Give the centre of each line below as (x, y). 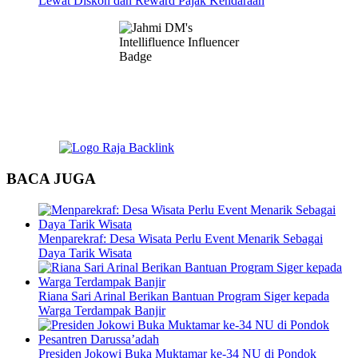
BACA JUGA (51, 179)
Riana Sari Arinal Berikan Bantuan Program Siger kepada (184, 296)
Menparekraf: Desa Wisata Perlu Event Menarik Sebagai (181, 238)
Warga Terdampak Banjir (102, 310)
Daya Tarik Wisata (85, 253)
